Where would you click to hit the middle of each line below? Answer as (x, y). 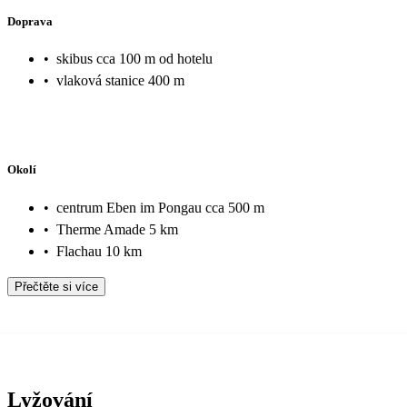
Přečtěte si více (56, 286)
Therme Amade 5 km (117, 229)
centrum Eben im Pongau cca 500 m (160, 207)
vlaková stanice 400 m (120, 81)
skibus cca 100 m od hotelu (134, 59)
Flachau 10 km (99, 251)
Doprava (30, 21)
